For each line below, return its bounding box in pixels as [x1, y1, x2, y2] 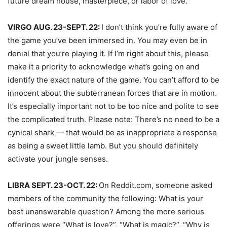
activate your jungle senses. [8, 154, 108, 164]
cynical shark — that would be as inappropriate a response [8, 128, 217, 137]
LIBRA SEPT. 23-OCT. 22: [8, 180, 99, 190]
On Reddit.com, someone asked [99, 180, 212, 190]
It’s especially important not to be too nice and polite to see [8, 101, 219, 111]
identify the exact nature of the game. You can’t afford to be [8, 75, 219, 85]
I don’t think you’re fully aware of [101, 22, 217, 32]
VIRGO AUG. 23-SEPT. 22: [8, 22, 101, 32]
